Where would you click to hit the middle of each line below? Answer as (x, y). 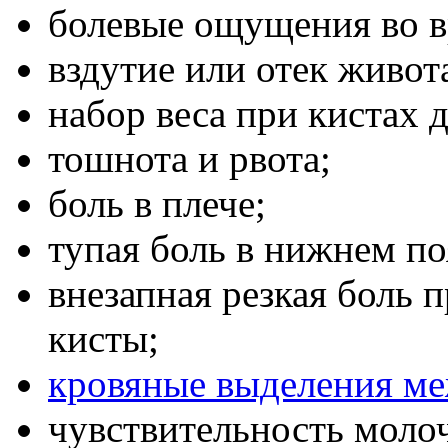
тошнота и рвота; (189, 158)
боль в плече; (157, 203)
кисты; (103, 338)
